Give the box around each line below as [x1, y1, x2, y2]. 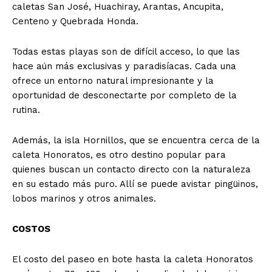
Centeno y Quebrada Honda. [12, 16, 138, 27]
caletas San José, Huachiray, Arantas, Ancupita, [12, 1, 223, 13]
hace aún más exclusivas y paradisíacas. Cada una [12, 61, 236, 72]
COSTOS [12, 223, 50, 235]
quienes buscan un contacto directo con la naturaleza [12, 164, 251, 175]
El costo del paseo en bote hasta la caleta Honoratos [12, 254, 253, 265]
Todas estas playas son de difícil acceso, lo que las [12, 46, 240, 58]
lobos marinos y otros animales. [12, 193, 156, 205]
